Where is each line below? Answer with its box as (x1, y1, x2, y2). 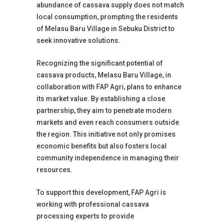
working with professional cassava (37, 200, 149, 208)
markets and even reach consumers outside (37, 118, 179, 126)
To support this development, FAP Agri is (37, 188, 166, 196)
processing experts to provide (37, 212, 134, 220)
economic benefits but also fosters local (37, 142, 167, 150)
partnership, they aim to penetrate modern (37, 107, 172, 114)
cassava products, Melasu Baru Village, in (37, 71, 171, 79)
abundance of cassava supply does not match (37, 1, 184, 9)
